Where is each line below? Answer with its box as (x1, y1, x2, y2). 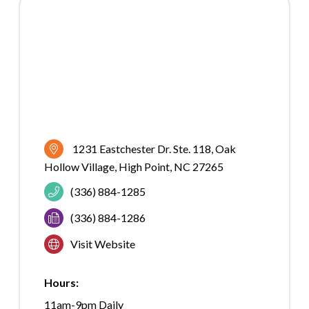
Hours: (44, 276, 79, 290)
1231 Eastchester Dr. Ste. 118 (72, 142, 211, 156)
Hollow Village (44, 160, 114, 174)
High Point (119, 160, 170, 174)
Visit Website (70, 237, 135, 251)
